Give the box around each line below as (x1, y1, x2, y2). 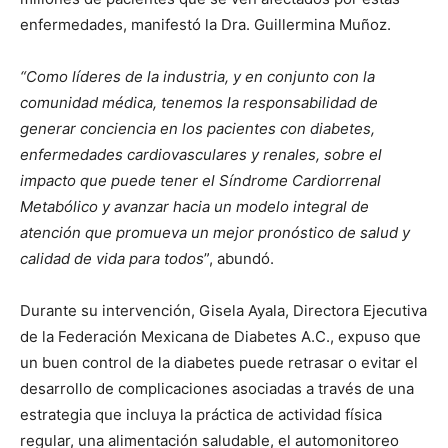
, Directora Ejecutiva (285, 301, 427, 321)
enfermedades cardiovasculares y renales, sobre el (20, 145, 382, 165)
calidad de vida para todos (20, 249, 204, 269)
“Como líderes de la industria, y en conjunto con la (20, 67, 375, 87)
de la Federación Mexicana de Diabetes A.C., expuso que (20, 327, 421, 347)
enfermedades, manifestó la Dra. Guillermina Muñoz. (20, 15, 395, 35)
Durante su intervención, (20, 301, 199, 321)
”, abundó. (204, 249, 278, 269)
